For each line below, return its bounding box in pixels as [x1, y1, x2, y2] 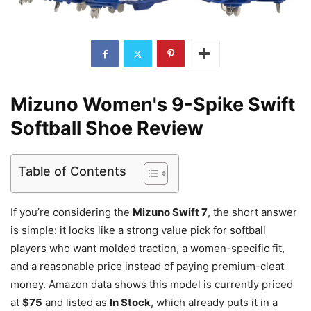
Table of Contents [18, 164, 126, 179]
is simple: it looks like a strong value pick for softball [10, 224, 266, 237]
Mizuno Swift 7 [133, 205, 208, 219]
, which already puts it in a [151, 296, 278, 310]
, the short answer [208, 205, 297, 219]
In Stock [110, 296, 151, 310]
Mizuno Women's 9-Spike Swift [10, 93, 295, 117]
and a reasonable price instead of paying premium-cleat [10, 260, 284, 274]
